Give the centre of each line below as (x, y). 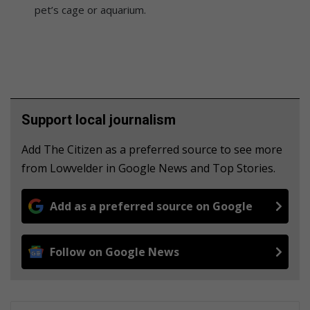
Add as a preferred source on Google (151, 206)
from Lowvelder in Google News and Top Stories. (148, 168)
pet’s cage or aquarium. (90, 9)
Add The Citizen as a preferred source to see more (152, 149)
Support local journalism (99, 119)
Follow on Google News (115, 252)
